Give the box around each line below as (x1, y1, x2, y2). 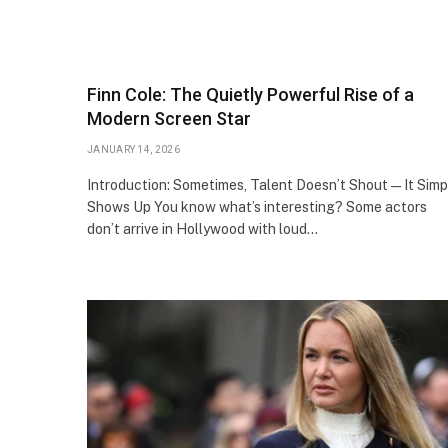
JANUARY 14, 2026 (87, 143, 180, 155)
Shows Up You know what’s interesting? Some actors (87, 198, 427, 215)
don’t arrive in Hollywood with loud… (87, 220, 318, 237)
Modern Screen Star (87, 107, 251, 129)
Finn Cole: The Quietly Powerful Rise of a (87, 83, 414, 105)
